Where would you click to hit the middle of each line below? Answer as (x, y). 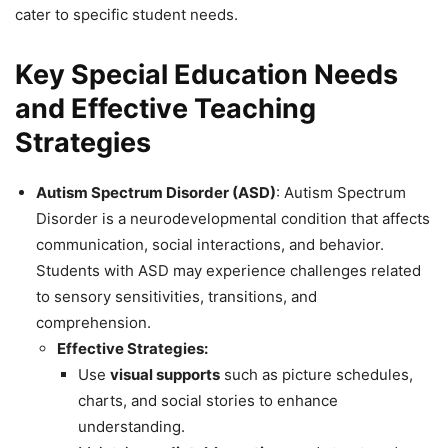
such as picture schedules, (316, 374)
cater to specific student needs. (126, 14)
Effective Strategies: (132, 348)
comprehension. (93, 322)
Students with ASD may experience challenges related (228, 270)
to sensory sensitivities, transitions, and (176, 296)
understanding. (131, 426)
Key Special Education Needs (206, 74)
